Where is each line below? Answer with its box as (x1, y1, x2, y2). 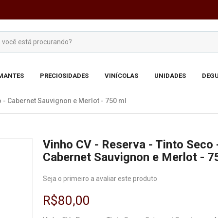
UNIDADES (154, 72, 186, 79)
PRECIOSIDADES (39, 72, 89, 79)
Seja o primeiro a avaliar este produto (42, 175, 157, 182)
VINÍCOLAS (104, 72, 138, 79)
